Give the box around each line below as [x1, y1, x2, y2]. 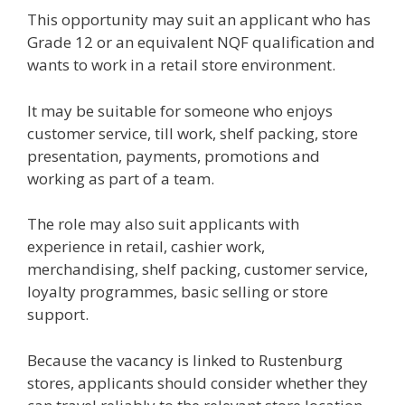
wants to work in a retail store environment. [27, 54, 335, 75]
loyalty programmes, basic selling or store [27, 281, 328, 302]
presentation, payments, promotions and [27, 145, 320, 166]
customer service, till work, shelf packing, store [27, 122, 358, 144]
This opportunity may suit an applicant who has [27, 9, 371, 30]
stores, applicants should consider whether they [27, 372, 368, 393]
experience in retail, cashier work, [27, 236, 265, 257]
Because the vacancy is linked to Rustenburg [27, 349, 343, 371]
